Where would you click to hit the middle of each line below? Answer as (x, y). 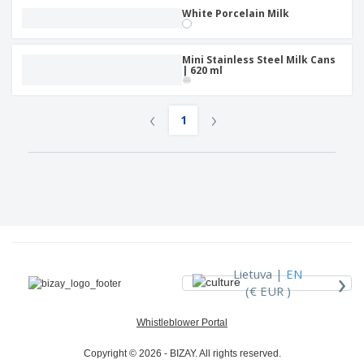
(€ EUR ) (268, 291)
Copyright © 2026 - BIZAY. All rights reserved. (182, 353)
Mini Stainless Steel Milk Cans (259, 60)
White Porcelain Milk (236, 13)
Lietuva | (260, 274)
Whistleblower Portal (182, 322)
